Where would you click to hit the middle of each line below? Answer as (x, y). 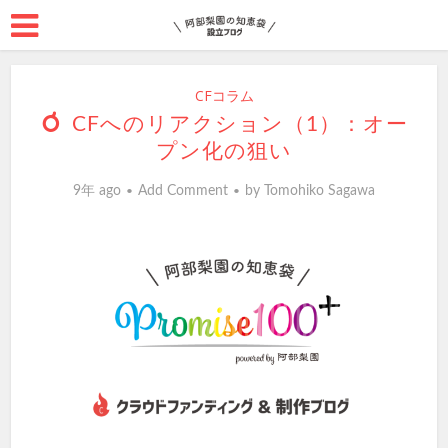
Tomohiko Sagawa (319, 191)
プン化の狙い (224, 151)
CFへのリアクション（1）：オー (240, 124)
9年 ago (97, 191)
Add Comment (183, 191)
